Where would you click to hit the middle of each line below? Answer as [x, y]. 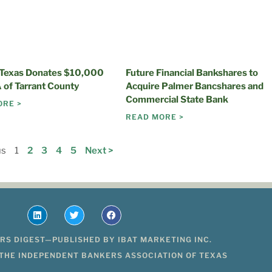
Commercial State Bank [177, 100]
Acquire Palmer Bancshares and [194, 87]
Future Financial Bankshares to [192, 73]
